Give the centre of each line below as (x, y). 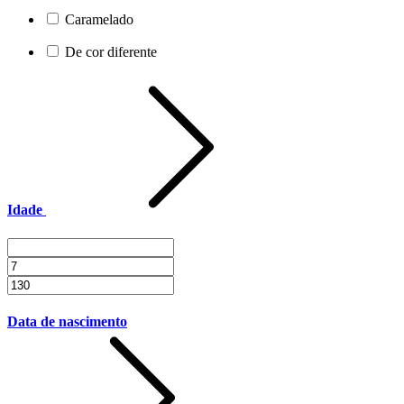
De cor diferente (111, 52)
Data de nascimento (67, 321)
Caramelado (99, 20)
